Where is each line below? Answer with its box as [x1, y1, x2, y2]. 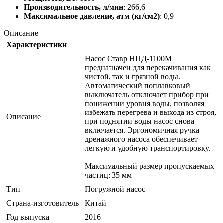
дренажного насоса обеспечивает [85, 135, 198, 144]
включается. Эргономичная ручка [85, 126, 199, 135]
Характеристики [6, 40, 67, 49]
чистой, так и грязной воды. [85, 72, 180, 81]
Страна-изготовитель [6, 199, 79, 208]
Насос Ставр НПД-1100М [85, 54, 172, 63]
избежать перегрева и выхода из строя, [85, 108, 216, 117]
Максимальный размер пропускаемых [85, 162, 214, 171]
